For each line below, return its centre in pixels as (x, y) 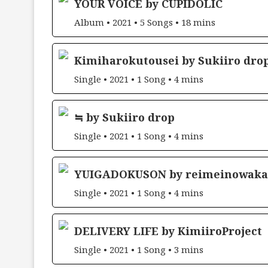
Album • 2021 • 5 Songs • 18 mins (145, 22)
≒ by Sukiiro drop (124, 117)
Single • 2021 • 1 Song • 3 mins (139, 249)
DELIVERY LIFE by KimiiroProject (168, 231)
